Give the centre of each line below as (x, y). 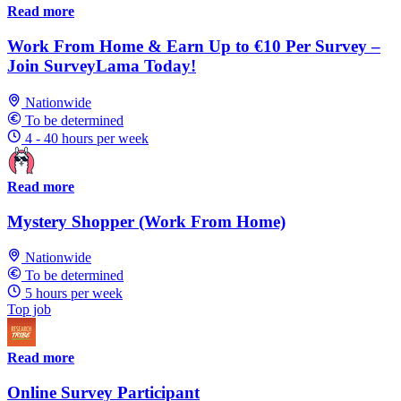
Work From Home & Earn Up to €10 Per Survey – (194, 47)
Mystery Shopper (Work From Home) (146, 221)
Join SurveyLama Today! (102, 66)
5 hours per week (74, 294)
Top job (29, 310)
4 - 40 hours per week (87, 138)
